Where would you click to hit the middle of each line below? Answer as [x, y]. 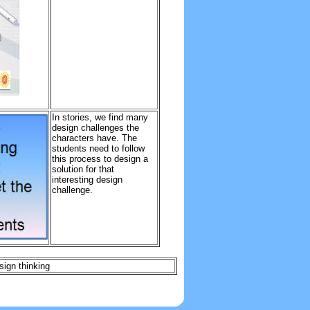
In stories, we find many [100, 117]
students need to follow [98, 148]
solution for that [83, 169]
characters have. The [94, 138]
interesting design [87, 180]
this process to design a [100, 159]
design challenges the [95, 128]
